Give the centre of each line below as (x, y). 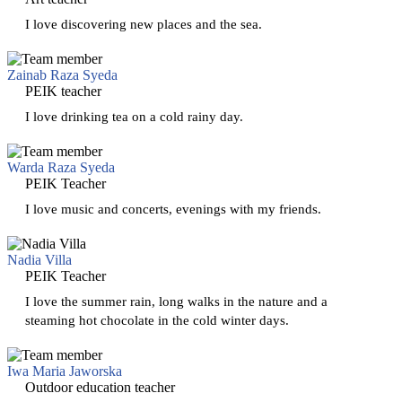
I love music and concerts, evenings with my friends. (173, 208)
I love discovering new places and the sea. (144, 23)
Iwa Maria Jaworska (65, 371)
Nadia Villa (39, 259)
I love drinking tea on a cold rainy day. (134, 116)
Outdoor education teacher (100, 387)
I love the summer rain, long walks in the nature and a (176, 301)
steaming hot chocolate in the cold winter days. (157, 319)
